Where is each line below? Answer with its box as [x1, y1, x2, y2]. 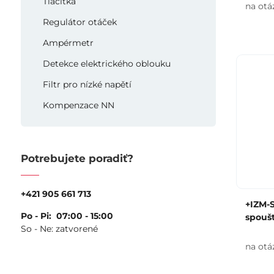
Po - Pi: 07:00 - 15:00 [20, 210, 113, 221]
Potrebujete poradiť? [20, 152, 133, 165]
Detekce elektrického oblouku [42, 58, 171, 69]
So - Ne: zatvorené [20, 223, 98, 234]
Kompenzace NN [42, 100, 114, 111]
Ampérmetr [42, 37, 94, 48]
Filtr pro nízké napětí [42, 79, 131, 90]
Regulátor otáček [42, 17, 117, 28]
